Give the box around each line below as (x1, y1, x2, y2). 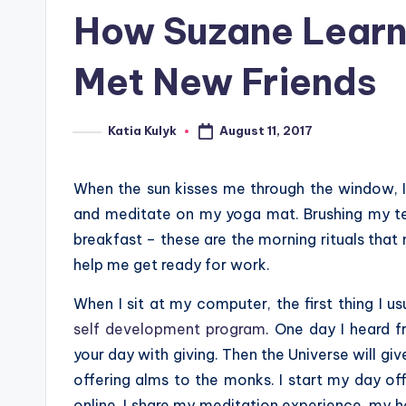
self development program (73, 320, 266, 339)
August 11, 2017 (218, 122, 313, 138)
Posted (72, 129, 119, 144)
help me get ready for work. (73, 256, 270, 275)
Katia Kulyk (108, 123, 177, 139)
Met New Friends (73, 58, 377, 105)
